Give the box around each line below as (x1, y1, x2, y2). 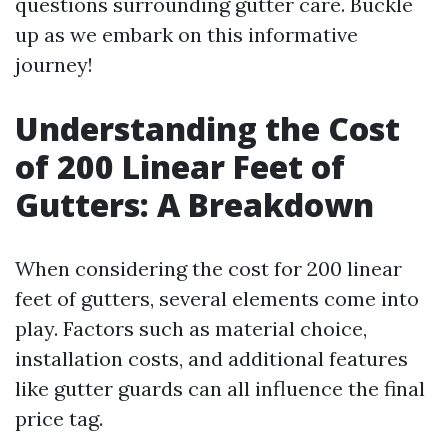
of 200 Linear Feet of (15, 145, 345, 188)
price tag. (15, 406, 103, 431)
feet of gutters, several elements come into (15, 286, 419, 311)
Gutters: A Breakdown (15, 183, 374, 226)
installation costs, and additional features (15, 346, 408, 371)
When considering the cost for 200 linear (15, 256, 402, 281)
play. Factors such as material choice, (15, 316, 367, 341)
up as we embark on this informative (15, 22, 358, 47)
